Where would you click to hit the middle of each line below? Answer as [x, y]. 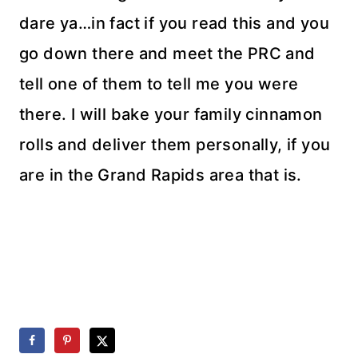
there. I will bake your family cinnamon [171, 114]
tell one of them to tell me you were [159, 84]
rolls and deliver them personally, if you [175, 145]
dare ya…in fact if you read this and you [174, 23]
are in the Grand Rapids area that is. [161, 175]
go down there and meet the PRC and [167, 54]
